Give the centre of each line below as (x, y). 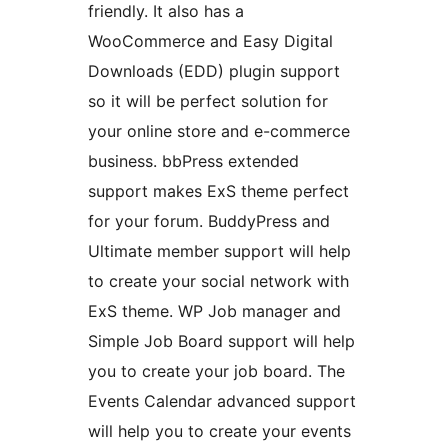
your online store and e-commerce (219, 131)
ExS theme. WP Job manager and (214, 311)
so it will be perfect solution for (208, 101)
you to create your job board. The (216, 371)
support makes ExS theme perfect (218, 191)
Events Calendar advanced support (222, 401)
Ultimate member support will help (219, 251)
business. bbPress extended (193, 161)
